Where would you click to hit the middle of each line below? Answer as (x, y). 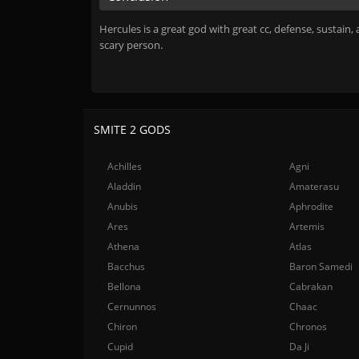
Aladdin (124, 186)
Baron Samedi (321, 266)
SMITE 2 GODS (132, 129)
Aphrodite (312, 206)
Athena (123, 246)
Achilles (125, 166)
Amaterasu (315, 186)
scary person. (131, 45)
